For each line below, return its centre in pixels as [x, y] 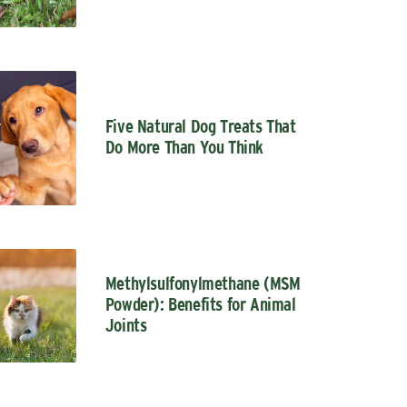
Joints [126, 327]
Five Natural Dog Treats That [200, 127]
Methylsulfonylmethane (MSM [203, 285]
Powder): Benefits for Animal [200, 306]
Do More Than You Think [184, 148]
